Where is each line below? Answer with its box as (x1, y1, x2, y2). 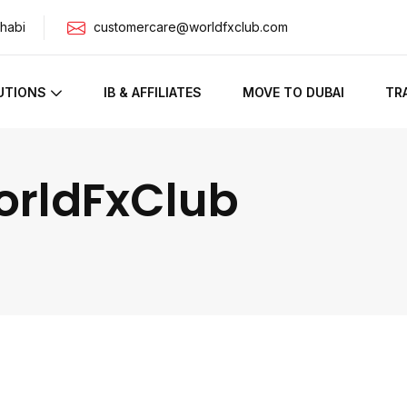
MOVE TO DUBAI (243, 84, 345, 100)
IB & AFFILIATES (104, 84, 203, 100)
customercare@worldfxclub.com (94, 18, 288, 35)
